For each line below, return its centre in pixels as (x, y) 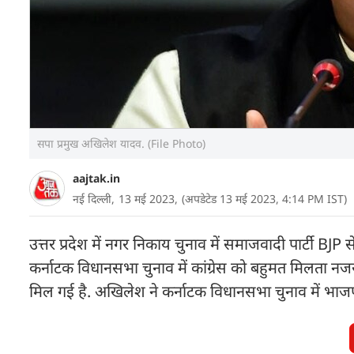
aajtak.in (96, 178)
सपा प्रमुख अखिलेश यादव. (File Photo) (121, 143)
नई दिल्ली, (94, 199)
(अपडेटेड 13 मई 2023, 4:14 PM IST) (264, 199)
